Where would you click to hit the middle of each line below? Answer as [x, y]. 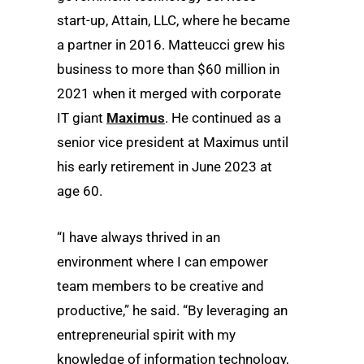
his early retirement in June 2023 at [165, 167]
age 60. [80, 191]
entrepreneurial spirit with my [146, 335]
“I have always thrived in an [139, 238]
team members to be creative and [160, 286]
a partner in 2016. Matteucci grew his [171, 45]
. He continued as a [223, 118]
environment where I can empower [162, 262]
